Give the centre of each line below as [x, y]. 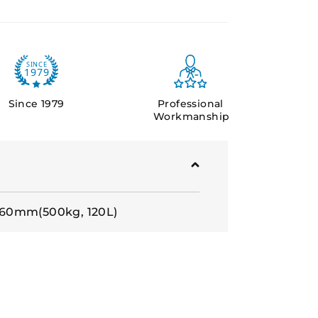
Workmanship [192, 116]
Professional [191, 104]
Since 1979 [36, 104]
